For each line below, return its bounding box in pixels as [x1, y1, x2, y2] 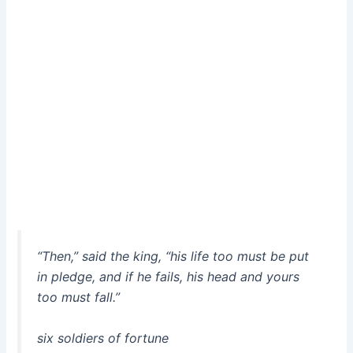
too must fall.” [37, 289, 121, 306]
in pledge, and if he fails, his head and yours [37, 269, 300, 285]
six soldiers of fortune [37, 329, 169, 346]
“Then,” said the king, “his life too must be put [37, 248, 310, 265]
